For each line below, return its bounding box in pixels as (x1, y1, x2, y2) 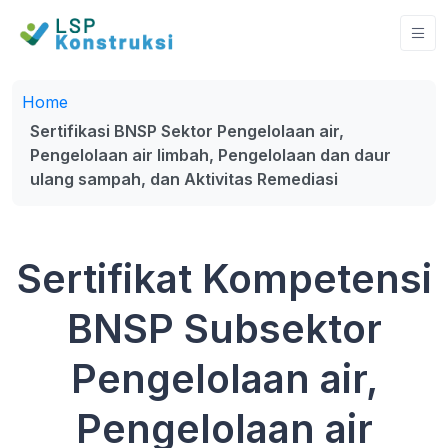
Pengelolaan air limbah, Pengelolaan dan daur (30, 145, 391, 165)
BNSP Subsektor (66, 305, 382, 352)
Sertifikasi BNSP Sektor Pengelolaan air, (30, 121, 344, 141)
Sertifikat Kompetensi (16, 255, 432, 302)
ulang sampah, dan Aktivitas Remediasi (30, 169, 338, 189)
